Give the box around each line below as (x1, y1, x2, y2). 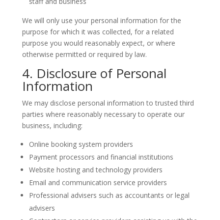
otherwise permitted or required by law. (22, 50, 147, 59)
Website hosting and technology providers (28, 165, 163, 175)
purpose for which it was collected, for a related (22, 27, 174, 37)
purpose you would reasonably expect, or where (22, 38, 175, 48)
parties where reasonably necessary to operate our (22, 110, 185, 119)
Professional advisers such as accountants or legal (28, 191, 190, 200)
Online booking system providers (28, 139, 133, 149)
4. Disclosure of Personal (22, 64, 166, 82)
